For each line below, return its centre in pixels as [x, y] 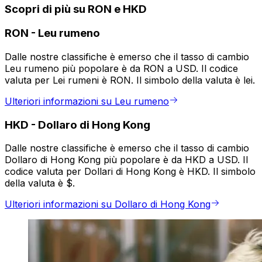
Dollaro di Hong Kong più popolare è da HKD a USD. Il [126, 160]
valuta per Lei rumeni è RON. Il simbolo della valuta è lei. [130, 80]
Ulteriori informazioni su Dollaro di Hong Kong [108, 204]
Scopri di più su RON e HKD [76, 9]
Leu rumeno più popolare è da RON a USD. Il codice [121, 69]
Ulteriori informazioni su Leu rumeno [87, 101]
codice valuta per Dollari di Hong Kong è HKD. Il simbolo [130, 172]
